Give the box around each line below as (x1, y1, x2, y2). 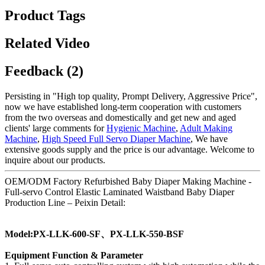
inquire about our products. (5, 155, 105, 166)
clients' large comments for (5, 123, 106, 134)
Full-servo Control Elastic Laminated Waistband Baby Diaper (5, 187, 234, 198)
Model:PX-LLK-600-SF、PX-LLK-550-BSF (5, 229, 184, 240)
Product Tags (5, 8, 85, 24)
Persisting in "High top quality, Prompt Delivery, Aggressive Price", (5, 91, 257, 102)
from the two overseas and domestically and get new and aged (5, 112, 236, 123)
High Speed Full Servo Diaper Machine (42, 134, 190, 144)
